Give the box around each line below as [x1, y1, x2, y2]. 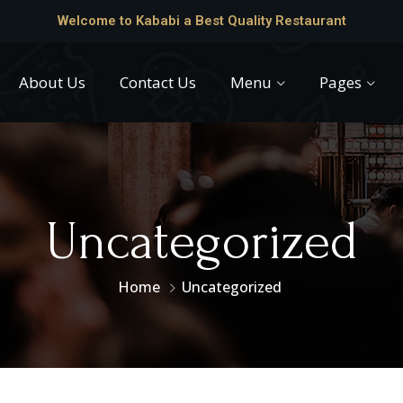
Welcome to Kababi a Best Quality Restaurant [57, 13, 346, 29]
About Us [19, 72, 86, 93]
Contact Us [120, 72, 197, 93]
